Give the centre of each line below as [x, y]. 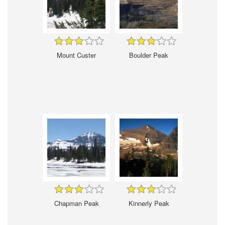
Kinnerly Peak [149, 203]
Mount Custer [76, 55]
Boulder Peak [149, 55]
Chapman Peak [76, 203]
